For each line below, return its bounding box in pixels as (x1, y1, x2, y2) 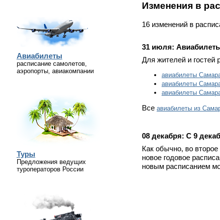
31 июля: (142, 43, 176, 52)
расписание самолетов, (16, 60, 87, 67)
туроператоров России (16, 165, 83, 173)
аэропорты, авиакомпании (16, 67, 94, 75)
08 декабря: (142, 132, 186, 140)
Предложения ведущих (16, 158, 86, 165)
